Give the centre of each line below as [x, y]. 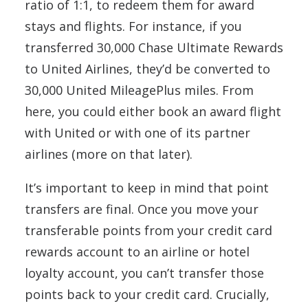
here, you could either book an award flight [153, 111]
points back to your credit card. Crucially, [147, 294]
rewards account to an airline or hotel [137, 251]
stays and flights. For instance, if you [133, 26]
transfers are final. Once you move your [142, 209]
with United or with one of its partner [137, 132]
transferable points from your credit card [148, 230]
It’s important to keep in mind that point [147, 187]
